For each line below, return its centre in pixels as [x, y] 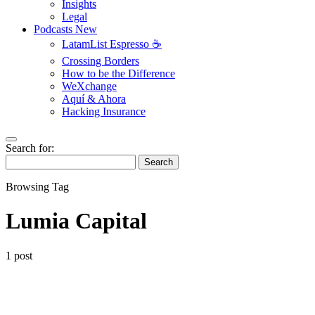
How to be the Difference [118, 73]
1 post [19, 255]
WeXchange [89, 86]
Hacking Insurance [104, 111]
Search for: [30, 148]
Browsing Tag [37, 187]
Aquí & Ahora [94, 99]
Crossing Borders [101, 61]
